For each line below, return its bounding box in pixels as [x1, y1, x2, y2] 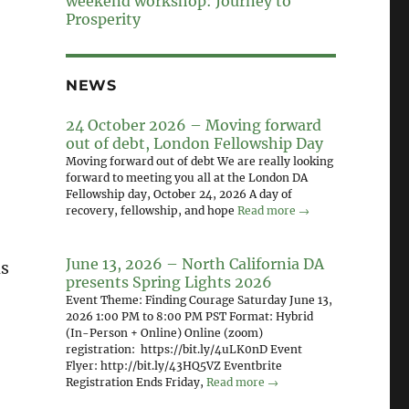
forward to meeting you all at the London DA [65, 170, 308, 184]
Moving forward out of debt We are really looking [65, 153, 333, 168]
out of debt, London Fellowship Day [65, 133, 323, 152]
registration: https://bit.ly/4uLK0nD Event [65, 342, 302, 356]
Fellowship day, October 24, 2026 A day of [65, 186, 292, 201]
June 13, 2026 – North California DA [65, 255, 324, 273]
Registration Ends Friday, [65, 375, 206, 389]
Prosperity [65, 10, 141, 29]
